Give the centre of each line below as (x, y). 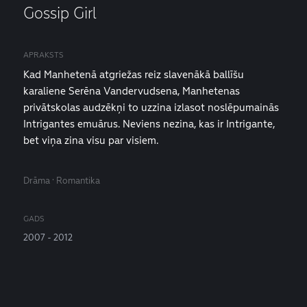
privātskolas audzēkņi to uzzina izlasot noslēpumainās (151, 107)
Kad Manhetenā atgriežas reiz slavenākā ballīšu (134, 74)
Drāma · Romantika (62, 181)
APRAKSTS (44, 55)
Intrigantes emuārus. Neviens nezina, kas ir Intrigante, (149, 124)
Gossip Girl (60, 13)
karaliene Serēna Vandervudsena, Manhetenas (132, 91)
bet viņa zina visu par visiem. (92, 140)
